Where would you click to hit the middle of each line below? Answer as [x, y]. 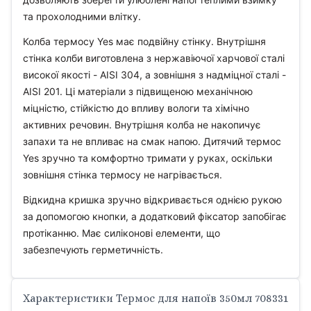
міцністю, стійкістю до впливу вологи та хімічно [136, 108]
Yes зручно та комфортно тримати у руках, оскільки [148, 158]
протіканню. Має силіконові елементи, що [121, 233]
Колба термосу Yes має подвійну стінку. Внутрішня [144, 41]
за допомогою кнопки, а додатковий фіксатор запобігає [155, 216]
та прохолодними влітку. [82, 16]
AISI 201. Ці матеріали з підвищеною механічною [138, 91]
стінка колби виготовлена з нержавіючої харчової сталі [154, 58]
